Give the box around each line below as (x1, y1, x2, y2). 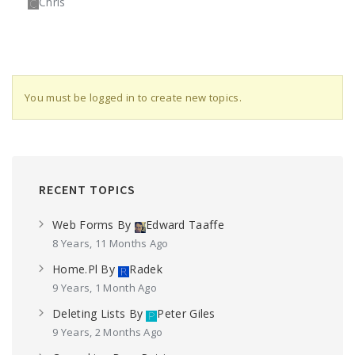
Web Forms (52, 217, 114, 232)
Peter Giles (157, 306, 216, 321)
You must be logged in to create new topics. (25, 90, 242, 105)
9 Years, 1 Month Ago (52, 281, 157, 295)
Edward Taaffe (145, 217, 224, 232)
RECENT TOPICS (39, 181, 136, 197)
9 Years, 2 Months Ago (52, 325, 163, 339)
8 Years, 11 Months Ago (52, 236, 169, 250)
